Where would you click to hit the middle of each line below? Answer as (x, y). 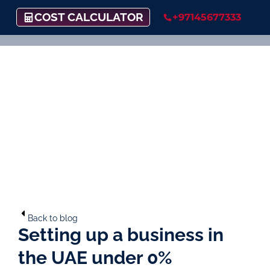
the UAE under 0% (95, 257)
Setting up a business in (121, 234)
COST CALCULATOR (89, 17)
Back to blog (53, 218)
